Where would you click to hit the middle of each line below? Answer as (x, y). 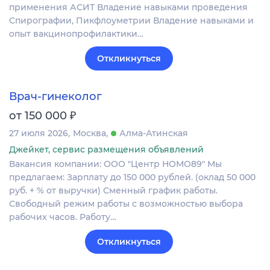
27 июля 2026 (39, 133)
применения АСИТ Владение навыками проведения (128, 7)
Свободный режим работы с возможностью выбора (126, 203)
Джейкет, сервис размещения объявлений (106, 149)
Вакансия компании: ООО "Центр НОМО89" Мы (115, 164)
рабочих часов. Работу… (63, 217)
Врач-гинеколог (55, 96)
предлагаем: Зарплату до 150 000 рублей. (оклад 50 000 (132, 177)
